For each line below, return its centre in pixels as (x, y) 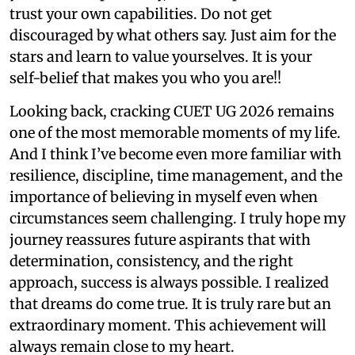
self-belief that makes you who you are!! (145, 78)
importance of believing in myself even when (164, 197)
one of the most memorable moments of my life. (175, 132)
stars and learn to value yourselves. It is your (161, 56)
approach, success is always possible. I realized (169, 282)
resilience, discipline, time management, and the (176, 175)
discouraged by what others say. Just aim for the (173, 35)
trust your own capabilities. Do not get (141, 13)
